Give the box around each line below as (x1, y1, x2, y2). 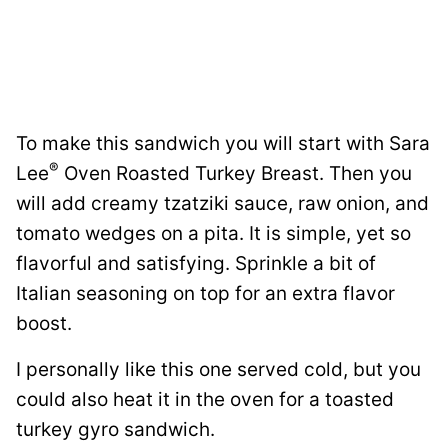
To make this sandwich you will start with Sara (16, 131, 430, 155)
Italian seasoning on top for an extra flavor (16, 281, 395, 305)
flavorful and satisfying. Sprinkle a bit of (16, 251, 376, 275)
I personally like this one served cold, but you (16, 357, 421, 381)
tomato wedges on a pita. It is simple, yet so (16, 221, 411, 245)
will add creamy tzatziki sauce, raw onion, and (16, 191, 429, 215)
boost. (16, 311, 72, 335)
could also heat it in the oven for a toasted (16, 387, 394, 411)
